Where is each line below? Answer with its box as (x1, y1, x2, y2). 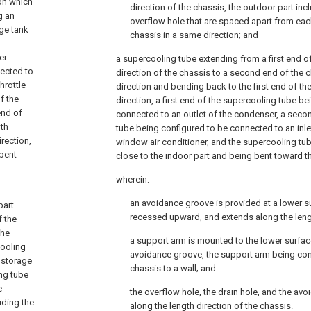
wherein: (116, 174, 149, 185)
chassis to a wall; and (130, 263, 216, 274)
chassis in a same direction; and (130, 30, 258, 40)
